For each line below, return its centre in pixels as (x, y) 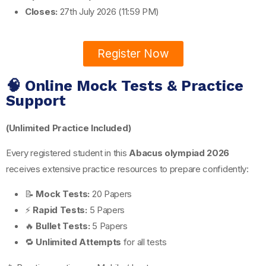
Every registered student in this (68, 153)
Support (36, 100)
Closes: (41, 11)
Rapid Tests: (60, 210)
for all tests (144, 242)
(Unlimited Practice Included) (69, 128)
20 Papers (111, 194)
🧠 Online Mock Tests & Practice (125, 85)
